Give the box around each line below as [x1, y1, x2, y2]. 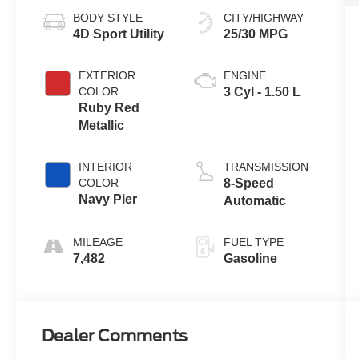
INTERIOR [79, 160, 133, 174]
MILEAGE [73, 236, 123, 249]
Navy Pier [79, 192, 138, 207]
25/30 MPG [223, 27, 288, 42]
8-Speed [223, 176, 274, 191]
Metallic [79, 119, 125, 133]
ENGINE [223, 69, 266, 83]
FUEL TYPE [223, 236, 284, 249]
